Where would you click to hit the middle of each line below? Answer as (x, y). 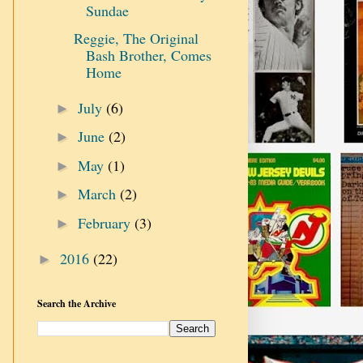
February (106, 222)
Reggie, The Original (136, 38)
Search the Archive (77, 303)
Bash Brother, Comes (148, 56)
